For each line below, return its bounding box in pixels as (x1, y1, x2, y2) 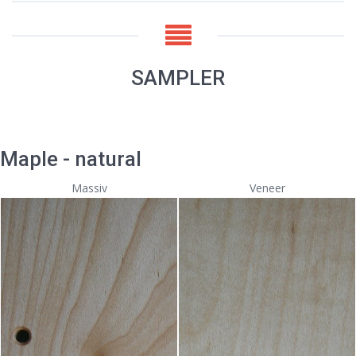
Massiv (71, 180, 107, 195)
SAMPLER (131, 66, 225, 90)
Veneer (249, 180, 285, 195)
